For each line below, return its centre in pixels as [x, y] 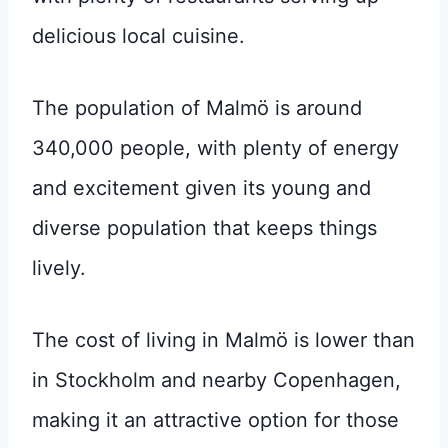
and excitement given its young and [201, 187]
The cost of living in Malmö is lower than [223, 339]
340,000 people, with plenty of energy [215, 147]
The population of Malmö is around [197, 107]
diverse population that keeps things [204, 227]
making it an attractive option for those [215, 419]
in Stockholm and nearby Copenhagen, [216, 379]
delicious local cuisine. [138, 35]
